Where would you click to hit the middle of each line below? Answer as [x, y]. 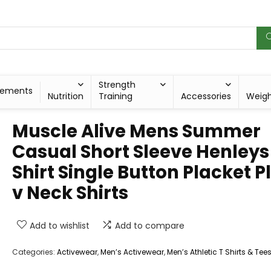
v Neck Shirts [70, 193]
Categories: [34, 252]
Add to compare [150, 226]
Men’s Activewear [132, 252]
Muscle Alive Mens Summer [136, 132]
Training [115, 96]
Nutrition [65, 96]
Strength [117, 85]
